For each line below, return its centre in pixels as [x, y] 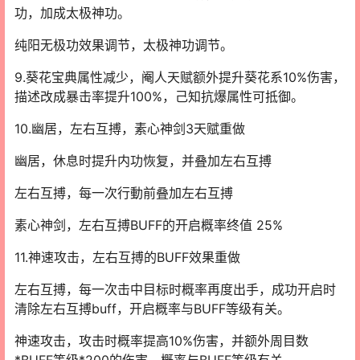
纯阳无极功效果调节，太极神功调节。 [124, 45]
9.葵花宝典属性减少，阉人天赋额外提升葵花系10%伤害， [180, 77]
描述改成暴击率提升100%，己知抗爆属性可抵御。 [159, 96]
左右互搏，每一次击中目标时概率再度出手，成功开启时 [175, 289]
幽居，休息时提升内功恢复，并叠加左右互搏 [143, 160]
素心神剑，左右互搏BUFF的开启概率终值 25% [149, 225]
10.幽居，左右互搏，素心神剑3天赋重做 [130, 128]
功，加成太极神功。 [72, 12]
